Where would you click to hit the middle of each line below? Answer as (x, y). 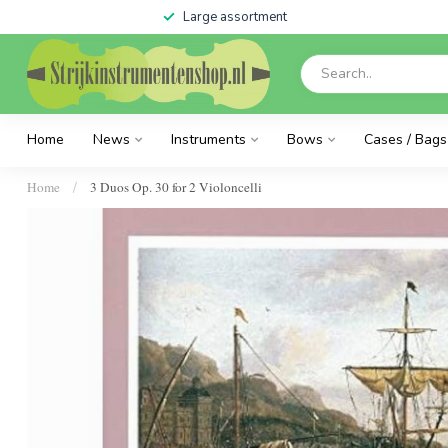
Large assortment (234, 17)
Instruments (208, 139)
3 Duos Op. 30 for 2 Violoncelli (176, 187)
